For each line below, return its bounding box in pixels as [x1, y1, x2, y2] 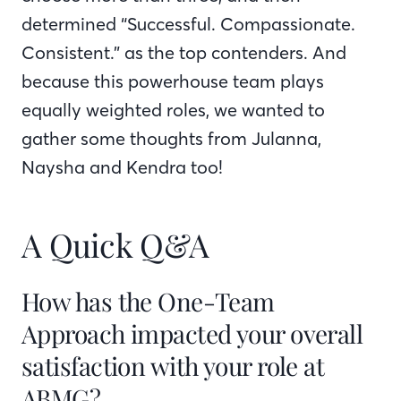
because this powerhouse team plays [21, 69, 324, 92]
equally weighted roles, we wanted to [21, 98, 325, 121]
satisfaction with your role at [21, 348, 325, 382]
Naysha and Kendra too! [21, 155, 223, 178]
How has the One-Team [21, 284, 275, 318]
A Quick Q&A [21, 222, 209, 266]
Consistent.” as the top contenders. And [21, 40, 346, 64]
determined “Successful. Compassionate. [21, 12, 355, 35]
